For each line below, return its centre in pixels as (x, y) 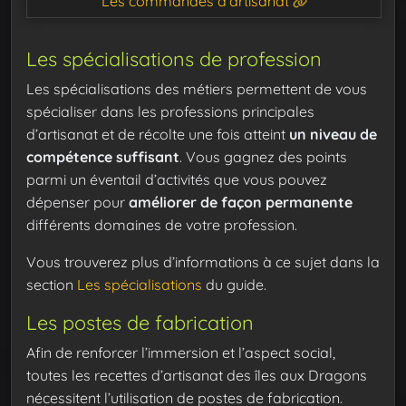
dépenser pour (77, 202)
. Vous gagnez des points (263, 156)
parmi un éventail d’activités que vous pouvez (177, 179)
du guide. (234, 284)
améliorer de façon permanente (241, 202)
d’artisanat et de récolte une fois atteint (158, 134)
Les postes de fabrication (140, 322)
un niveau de (333, 134)
